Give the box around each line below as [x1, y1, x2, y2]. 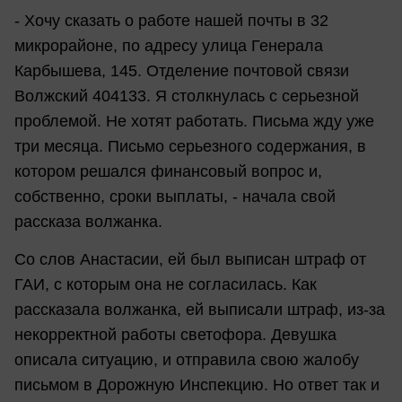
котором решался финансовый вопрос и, [14, 162, 322, 181]
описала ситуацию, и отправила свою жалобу [14, 350, 359, 369]
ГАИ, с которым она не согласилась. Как [14, 275, 317, 293]
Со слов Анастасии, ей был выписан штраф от [14, 249, 366, 268]
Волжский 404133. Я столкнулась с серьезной [14, 87, 359, 106]
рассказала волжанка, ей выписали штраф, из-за [14, 300, 385, 319]
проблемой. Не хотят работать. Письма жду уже [14, 112, 374, 131]
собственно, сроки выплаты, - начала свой [14, 188, 336, 206]
